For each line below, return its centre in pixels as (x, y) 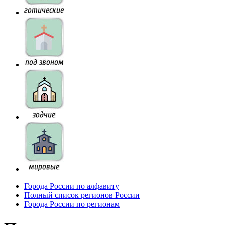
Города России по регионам (72, 204)
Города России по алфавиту (72, 186)
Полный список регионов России (82, 195)
